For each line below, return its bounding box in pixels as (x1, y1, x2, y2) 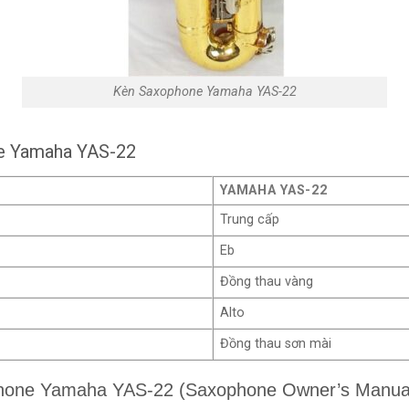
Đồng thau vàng (220, 274, 314, 290)
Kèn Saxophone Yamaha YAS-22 (112, 84, 297, 100)
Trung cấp (220, 212, 280, 228)
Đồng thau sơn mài (220, 336, 332, 352)
